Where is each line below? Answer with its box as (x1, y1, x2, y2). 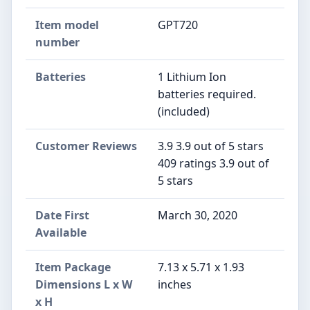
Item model (35, 17, 99, 33)
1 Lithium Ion (158, 69, 226, 84)
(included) (158, 103, 210, 119)
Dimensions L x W (35, 276, 132, 292)
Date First (35, 207, 89, 223)
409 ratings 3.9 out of (158, 155, 269, 171)
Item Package (35, 259, 111, 275)
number (35, 34, 80, 50)
